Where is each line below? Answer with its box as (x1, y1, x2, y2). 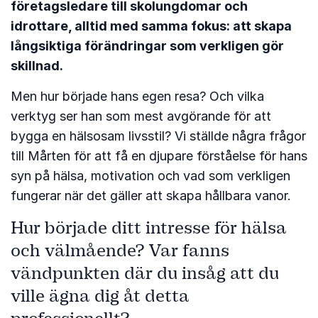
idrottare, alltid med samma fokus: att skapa (11, 18, 292, 33)
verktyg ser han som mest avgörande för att (11, 108, 271, 124)
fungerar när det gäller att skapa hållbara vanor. (11, 187, 291, 203)
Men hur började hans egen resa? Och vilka (11, 88, 264, 104)
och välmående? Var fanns (11, 239, 229, 261)
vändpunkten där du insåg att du (11, 262, 279, 284)
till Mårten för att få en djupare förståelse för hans (11, 148, 307, 163)
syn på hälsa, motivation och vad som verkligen (11, 168, 290, 183)
